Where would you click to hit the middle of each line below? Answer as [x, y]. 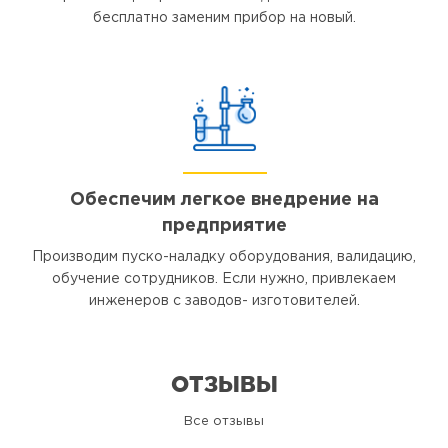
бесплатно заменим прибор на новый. [224, 18]
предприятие [224, 226]
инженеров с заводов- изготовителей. [224, 301]
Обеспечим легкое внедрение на [224, 200]
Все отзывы [224, 421]
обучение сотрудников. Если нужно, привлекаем [224, 279]
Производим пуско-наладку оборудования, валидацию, [224, 257]
